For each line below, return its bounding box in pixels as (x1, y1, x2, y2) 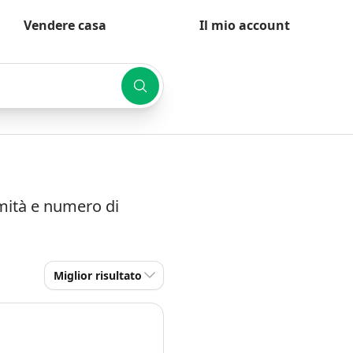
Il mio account (199, 17, 290, 34)
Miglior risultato (54, 268, 142, 283)
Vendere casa (24, 17, 106, 34)
